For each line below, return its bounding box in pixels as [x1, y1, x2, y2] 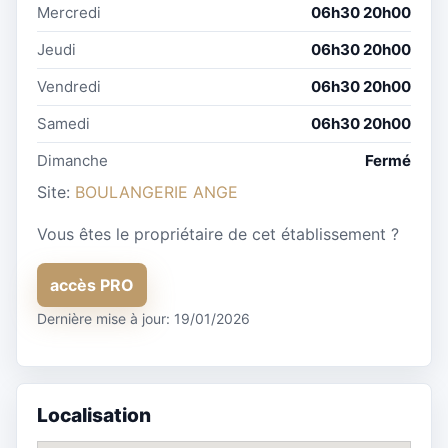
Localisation [37, 403, 151, 428]
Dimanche [37, 151, 108, 171]
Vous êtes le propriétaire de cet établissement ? [37, 224, 399, 245]
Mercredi [37, 3, 101, 23]
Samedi [37, 114, 90, 134]
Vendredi [37, 77, 101, 97]
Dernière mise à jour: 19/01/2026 [37, 310, 250, 328]
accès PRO [50, 274, 134, 295]
